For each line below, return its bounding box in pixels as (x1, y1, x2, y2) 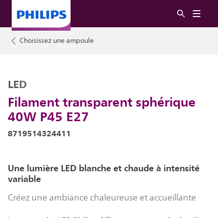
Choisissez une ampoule (19, 35, 94, 46)
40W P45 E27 (8, 106, 89, 127)
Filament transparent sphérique (8, 91, 196, 112)
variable (8, 171, 41, 186)
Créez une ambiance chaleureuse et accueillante (8, 191, 196, 204)
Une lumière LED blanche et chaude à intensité (8, 161, 200, 176)
